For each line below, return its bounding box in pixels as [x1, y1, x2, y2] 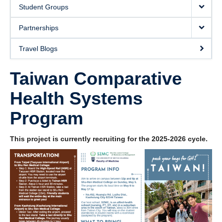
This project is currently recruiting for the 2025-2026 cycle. [10, 135, 208, 143]
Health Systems [10, 88, 143, 109]
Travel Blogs [19, 45, 57, 53]
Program [10, 108, 83, 128]
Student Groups [19, 3, 68, 11]
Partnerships [19, 24, 58, 32]
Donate [10, 2, 33, 10]
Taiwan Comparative [10, 68, 182, 89]
